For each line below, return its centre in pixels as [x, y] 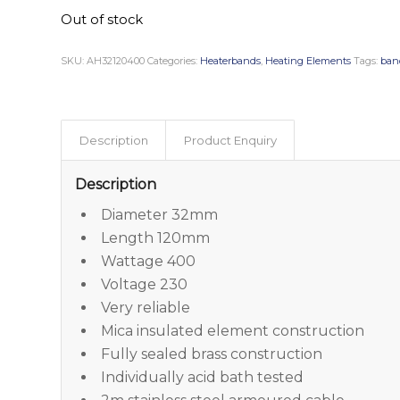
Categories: [174, 61]
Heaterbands [231, 61]
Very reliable [146, 308]
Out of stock [102, 19]
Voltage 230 [145, 285]
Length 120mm [156, 238]
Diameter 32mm [160, 215]
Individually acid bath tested [203, 378]
